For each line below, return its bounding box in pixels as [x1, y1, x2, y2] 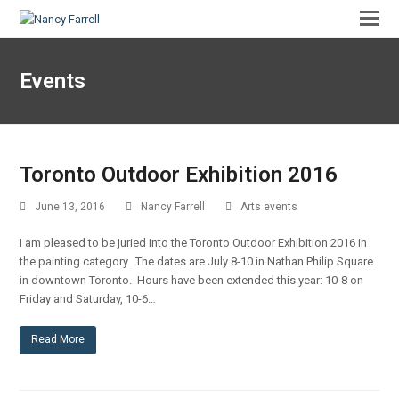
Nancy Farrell [141, 200, 206, 213]
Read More [31, 333, 85, 346]
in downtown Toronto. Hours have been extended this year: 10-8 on [20, 273, 364, 287]
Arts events [240, 200, 298, 213]
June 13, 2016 [35, 200, 106, 213]
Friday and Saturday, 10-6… [20, 292, 157, 305]
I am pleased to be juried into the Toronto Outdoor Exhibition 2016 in [20, 236, 368, 249]
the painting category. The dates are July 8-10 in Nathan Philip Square [20, 255, 374, 268]
